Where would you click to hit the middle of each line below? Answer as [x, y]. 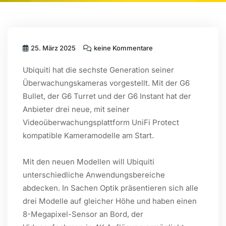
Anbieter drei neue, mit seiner [76, 109]
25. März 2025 [52, 48]
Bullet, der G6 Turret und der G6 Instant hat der [107, 96]
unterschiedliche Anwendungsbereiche [94, 175]
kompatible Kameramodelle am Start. [88, 135]
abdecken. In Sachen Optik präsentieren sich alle [110, 188]
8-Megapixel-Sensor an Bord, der [83, 214]
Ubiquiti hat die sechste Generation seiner [98, 70]
